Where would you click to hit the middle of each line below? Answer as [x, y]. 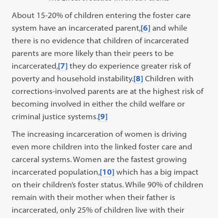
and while [169, 28]
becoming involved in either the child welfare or [99, 104]
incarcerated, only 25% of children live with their [98, 210]
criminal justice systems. [55, 116]
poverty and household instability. [73, 78]
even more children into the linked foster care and [102, 146]
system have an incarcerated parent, [76, 28]
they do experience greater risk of [129, 66]
